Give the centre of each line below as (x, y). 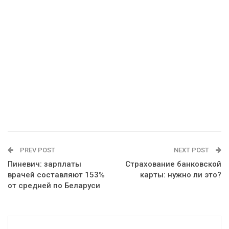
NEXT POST (192, 150)
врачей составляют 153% (56, 175)
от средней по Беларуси (54, 186)
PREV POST (37, 150)
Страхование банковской (173, 164)
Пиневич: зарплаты (44, 164)
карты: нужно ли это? (181, 175)
